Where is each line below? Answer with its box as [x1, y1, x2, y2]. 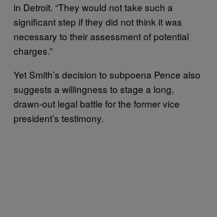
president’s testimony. [14, 111, 106, 124]
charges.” [14, 44, 52, 57]
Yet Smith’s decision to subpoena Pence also [14, 67, 201, 81]
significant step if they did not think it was [14, 15, 182, 28]
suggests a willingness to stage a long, [14, 82, 174, 95]
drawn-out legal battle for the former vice [14, 96, 180, 110]
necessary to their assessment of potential [14, 29, 189, 43]
